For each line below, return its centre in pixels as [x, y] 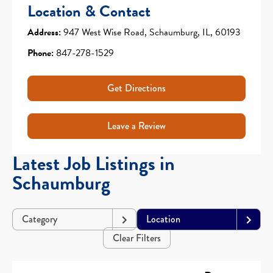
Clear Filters [136, 238]
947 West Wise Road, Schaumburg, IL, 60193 [151, 32]
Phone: [41, 53]
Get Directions [136, 88]
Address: [44, 32]
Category [40, 219]
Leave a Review [136, 126]
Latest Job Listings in [94, 163]
